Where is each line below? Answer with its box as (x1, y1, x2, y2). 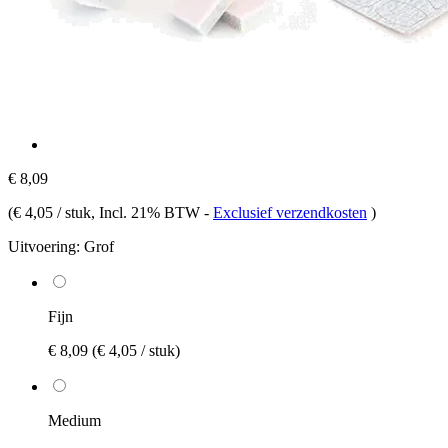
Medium (48, 411, 101, 429)
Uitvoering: (8, 237, 80, 255)
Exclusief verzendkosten (213, 203, 367, 221)
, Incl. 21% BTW (91, 203, 204, 221)
